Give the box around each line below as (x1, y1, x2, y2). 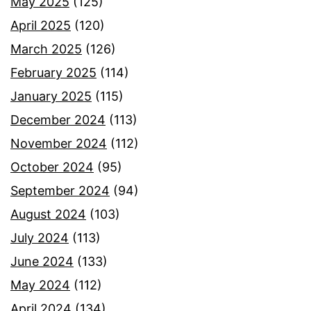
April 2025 (10, 18, 71, 33)
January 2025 (10, 89, 92, 104)
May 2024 (10, 278, 70, 293)
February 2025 (10, 65, 96, 81)
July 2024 (10, 230, 69, 246)
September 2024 (10, 183, 110, 199)
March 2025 (10, 42, 82, 57)
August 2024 (10, 207, 86, 222)
